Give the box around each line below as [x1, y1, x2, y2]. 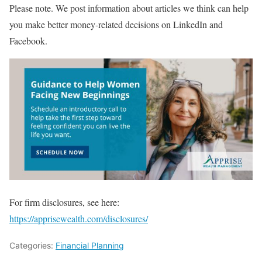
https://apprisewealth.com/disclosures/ [9, 212, 148, 225]
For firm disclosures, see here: [9, 195, 119, 208]
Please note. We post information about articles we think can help [9, 1, 249, 14]
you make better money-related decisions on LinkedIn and [9, 18, 223, 30]
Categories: [9, 240, 56, 250]
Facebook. [9, 34, 47, 47]
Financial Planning [56, 240, 124, 250]
